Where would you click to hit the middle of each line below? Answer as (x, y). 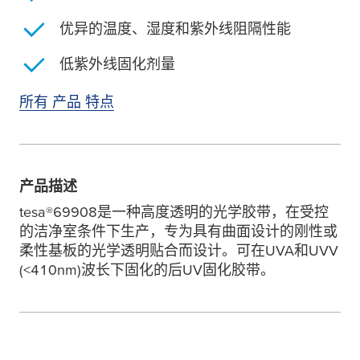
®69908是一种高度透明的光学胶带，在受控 (187, 212)
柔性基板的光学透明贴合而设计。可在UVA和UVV (179, 250)
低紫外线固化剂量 (118, 64)
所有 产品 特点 (67, 102)
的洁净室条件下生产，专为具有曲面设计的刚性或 (178, 231)
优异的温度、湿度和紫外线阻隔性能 (176, 29)
